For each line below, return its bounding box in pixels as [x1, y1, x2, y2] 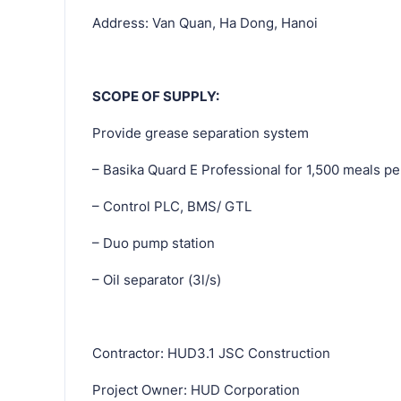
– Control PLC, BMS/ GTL [92, 197, 252, 215]
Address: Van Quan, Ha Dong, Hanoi [92, 13, 318, 31]
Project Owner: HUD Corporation [92, 380, 300, 398]
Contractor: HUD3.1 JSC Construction [92, 344, 330, 362]
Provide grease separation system [92, 124, 309, 141]
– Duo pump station [92, 234, 215, 252]
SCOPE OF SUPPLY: [92, 87, 219, 105]
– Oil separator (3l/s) [92, 270, 221, 288]
